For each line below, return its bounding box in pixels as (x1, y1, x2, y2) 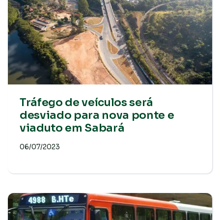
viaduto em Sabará (20, 121, 125, 135)
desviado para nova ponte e (20, 109, 174, 122)
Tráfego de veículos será (20, 96, 154, 109)
